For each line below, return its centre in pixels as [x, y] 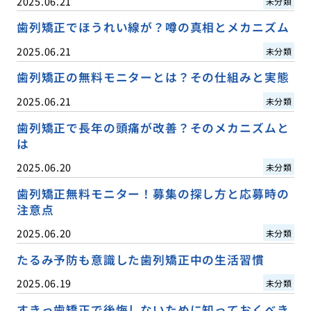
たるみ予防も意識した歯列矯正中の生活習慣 [140, 259]
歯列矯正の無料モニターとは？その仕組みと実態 [153, 77]
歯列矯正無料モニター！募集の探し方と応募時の [153, 193]
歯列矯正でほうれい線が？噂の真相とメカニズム [153, 27]
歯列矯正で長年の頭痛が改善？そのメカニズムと [153, 127]
